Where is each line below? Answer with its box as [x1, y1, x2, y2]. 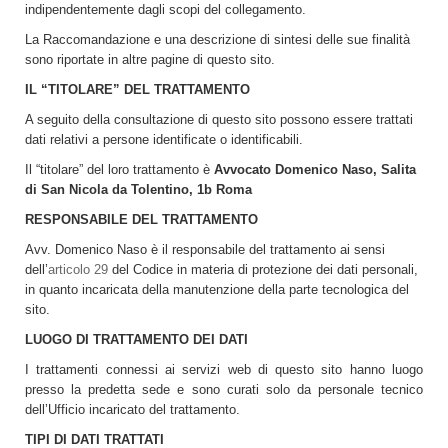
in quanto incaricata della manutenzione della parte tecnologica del [25, 282, 409, 297]
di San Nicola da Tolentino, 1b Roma [25, 182, 252, 197]
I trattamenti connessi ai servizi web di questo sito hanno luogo [25, 362, 423, 377]
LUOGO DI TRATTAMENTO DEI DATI [25, 332, 248, 347]
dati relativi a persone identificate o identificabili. [25, 132, 303, 147]
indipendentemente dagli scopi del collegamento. [25, 2, 306, 17]
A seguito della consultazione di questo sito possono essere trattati [25, 112, 413, 127]
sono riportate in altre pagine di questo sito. [25, 52, 275, 67]
